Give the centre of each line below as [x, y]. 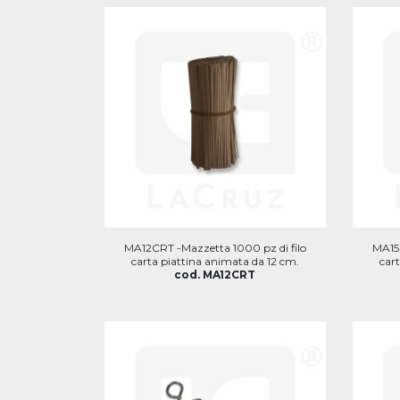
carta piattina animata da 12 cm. [215, 261]
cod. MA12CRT [215, 275]
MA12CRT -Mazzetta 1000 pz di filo [215, 248]
